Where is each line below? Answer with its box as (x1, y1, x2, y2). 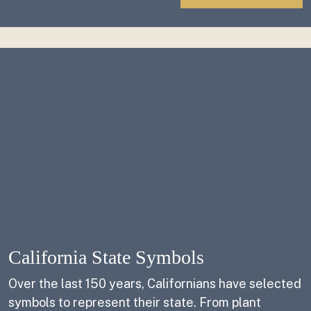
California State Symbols (8, 246, 204, 268)
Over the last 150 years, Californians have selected (8, 276, 301, 291)
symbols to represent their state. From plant (8, 295, 261, 310)
